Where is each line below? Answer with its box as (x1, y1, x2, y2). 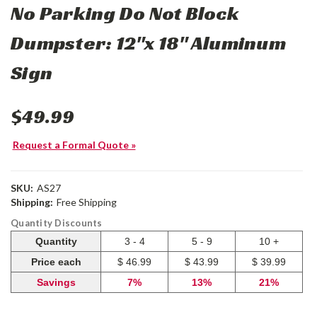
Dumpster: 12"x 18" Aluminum (11, 30, 286, 56)
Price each (30, 256, 81, 268)
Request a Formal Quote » (12, 139, 136, 151)
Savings (36, 277, 76, 289)
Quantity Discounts (11, 217, 103, 229)
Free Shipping (56, 196, 117, 209)
